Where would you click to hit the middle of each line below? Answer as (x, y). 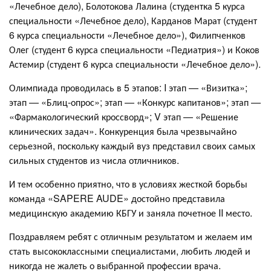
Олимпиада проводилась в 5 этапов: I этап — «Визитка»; (128, 87)
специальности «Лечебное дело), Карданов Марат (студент (133, 20)
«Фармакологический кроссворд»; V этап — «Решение (124, 116)
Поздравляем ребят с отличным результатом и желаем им (131, 236)
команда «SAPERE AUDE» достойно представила (117, 198)
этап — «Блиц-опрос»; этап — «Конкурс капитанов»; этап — (135, 102)
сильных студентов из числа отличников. (94, 160)
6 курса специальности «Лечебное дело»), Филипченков (127, 34)
